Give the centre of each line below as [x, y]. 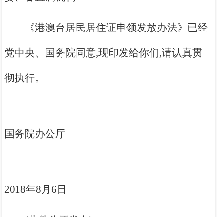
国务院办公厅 [35, 134]
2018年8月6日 [62, 190]
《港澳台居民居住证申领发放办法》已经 [116, 28]
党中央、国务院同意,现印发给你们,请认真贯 [104, 53]
